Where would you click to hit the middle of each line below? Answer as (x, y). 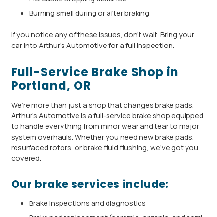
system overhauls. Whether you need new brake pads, (102, 137)
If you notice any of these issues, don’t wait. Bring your (102, 34)
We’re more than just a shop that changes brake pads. (102, 105)
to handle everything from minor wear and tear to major (105, 126)
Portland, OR (51, 85)
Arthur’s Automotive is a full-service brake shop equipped (107, 115)
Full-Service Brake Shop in (95, 72)
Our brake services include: (90, 184)
